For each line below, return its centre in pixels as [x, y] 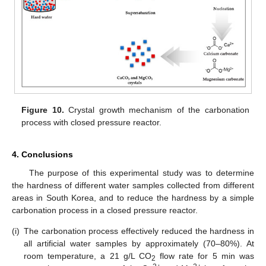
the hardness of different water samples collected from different [133, 185]
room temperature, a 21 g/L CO [88, 256]
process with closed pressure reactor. [92, 122]
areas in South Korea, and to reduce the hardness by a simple [133, 197]
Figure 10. [43, 110]
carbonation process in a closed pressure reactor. [105, 210]
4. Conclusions [42, 154]
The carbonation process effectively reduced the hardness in [139, 231]
